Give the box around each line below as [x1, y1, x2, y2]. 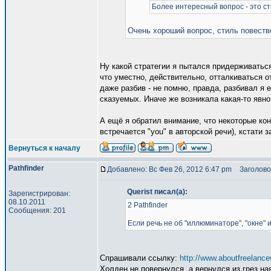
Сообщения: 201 [8, 206, 66, 215]
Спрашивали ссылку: [100, 253, 180, 263]
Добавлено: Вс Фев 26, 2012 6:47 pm [107, 165, 232, 174]
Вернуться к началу [8, 144, 80, 152]
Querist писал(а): [126, 188, 188, 196]
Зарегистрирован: [8, 189, 70, 198]
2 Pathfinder [127, 201, 168, 209]
